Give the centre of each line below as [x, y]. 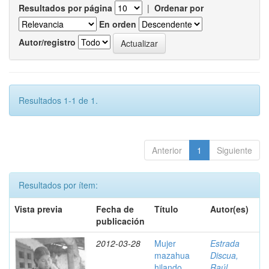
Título [166, 209]
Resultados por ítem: [58, 185]
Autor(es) [229, 209]
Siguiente [234, 150]
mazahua [172, 255]
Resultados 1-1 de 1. [58, 100]
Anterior [167, 150]
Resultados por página [65, 8]
